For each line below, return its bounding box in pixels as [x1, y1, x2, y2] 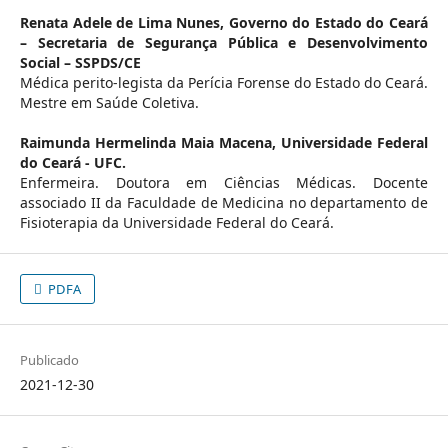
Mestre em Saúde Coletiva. [19, 92, 199, 112]
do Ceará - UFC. [19, 152, 126, 172]
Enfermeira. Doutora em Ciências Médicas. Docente [19, 172, 429, 192]
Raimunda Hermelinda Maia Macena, [19, 132, 282, 152]
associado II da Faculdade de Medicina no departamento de [19, 192, 429, 212]
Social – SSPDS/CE [19, 52, 141, 72]
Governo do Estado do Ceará [228, 12, 429, 32]
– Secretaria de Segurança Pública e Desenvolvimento [19, 32, 429, 52]
